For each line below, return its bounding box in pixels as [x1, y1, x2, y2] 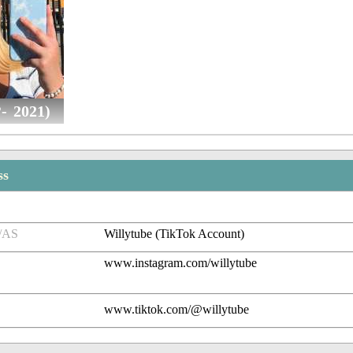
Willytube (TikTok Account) [104, 227, 245, 241]
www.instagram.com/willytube [104, 256, 258, 270]
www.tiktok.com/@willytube [104, 303, 250, 317]
